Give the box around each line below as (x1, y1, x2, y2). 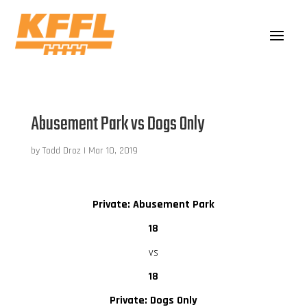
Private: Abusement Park (92, 197, 214, 212)
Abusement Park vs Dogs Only (30, 109, 204, 139)
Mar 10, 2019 (88, 144, 138, 157)
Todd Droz (42, 144, 81, 157)
